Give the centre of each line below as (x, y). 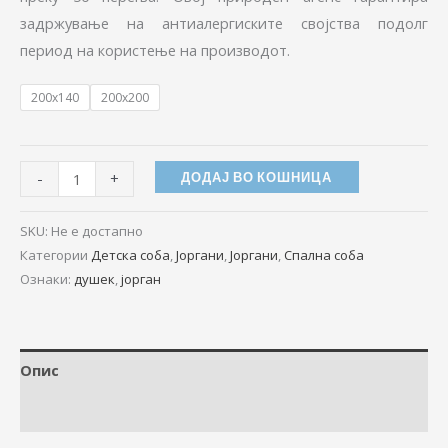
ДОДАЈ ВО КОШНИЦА (257, 176)
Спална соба (324, 254)
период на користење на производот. (155, 50)
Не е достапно (97, 230)
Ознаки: (47, 278)
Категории (55, 254)
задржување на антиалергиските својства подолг (224, 23)
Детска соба (130, 254)
